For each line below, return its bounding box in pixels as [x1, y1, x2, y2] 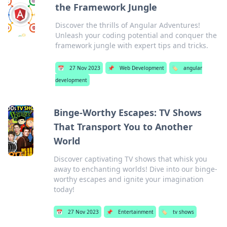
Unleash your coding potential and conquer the [55, 30, 217, 40]
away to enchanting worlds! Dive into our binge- [54, 164, 218, 174]
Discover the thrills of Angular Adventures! [55, 20, 200, 30]
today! [54, 184, 75, 194]
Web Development [119, 64, 164, 71]
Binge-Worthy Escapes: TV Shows [54, 106, 202, 119]
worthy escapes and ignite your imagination [54, 174, 204, 184]
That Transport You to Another [54, 121, 193, 133]
